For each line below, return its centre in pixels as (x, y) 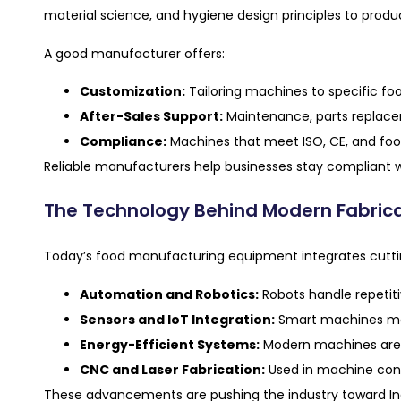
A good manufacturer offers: (134, 53)
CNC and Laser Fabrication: (172, 369)
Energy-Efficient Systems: (170, 344)
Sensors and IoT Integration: (177, 319)
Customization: (132, 92)
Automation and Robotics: (169, 294)
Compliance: (123, 142)
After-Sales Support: (151, 117)
